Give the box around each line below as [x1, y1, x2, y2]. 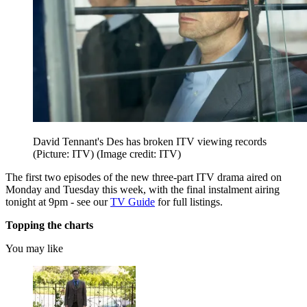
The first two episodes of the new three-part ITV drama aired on [5, 171, 282, 183]
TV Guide [110, 195, 155, 208]
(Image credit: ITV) [97, 147, 181, 160]
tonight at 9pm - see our [5, 195, 110, 208]
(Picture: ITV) [33, 147, 97, 160]
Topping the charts [5, 219, 96, 231]
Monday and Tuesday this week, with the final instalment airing [5, 183, 280, 195]
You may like [5, 242, 63, 254]
